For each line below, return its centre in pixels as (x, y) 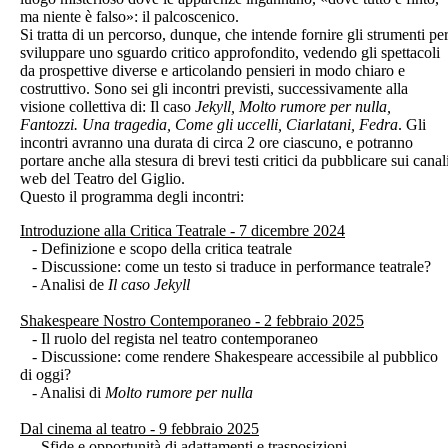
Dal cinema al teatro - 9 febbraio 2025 (139, 428)
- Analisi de (64, 284)
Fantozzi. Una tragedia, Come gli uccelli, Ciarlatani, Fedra (209, 124)
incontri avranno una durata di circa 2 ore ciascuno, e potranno (216, 142)
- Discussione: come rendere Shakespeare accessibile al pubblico (229, 356)
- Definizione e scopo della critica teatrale (156, 248)
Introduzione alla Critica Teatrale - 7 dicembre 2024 (182, 230)
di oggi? (45, 374)
